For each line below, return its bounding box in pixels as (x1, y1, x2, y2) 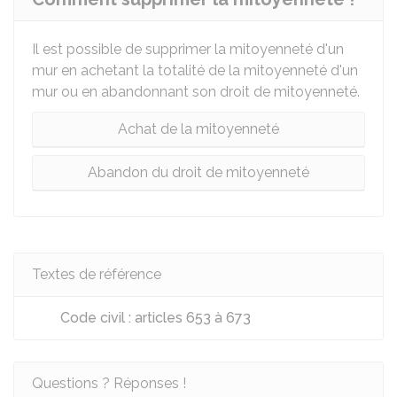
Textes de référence (32, 266, 161, 283)
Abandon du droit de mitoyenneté (88, 164, 309, 181)
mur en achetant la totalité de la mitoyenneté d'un (32, 62, 358, 79)
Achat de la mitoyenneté (118, 121, 279, 137)
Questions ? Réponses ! (32, 375, 186, 392)
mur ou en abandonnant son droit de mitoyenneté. (32, 83, 360, 100)
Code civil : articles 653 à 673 (57, 309, 251, 326)
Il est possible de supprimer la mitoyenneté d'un (32, 41, 344, 58)
